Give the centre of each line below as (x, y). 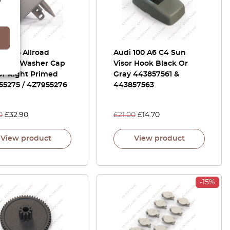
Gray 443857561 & (146, 74)
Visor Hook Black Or (151, 64)
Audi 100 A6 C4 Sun (150, 53)
